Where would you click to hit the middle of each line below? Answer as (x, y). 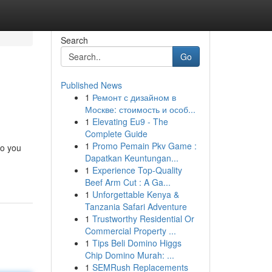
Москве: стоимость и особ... (140, 109)
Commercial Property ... (130, 231)
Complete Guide (116, 134)
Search (74, 40)
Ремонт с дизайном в (134, 97)
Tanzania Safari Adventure (136, 206)
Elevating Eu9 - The (130, 121)
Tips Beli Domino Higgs (137, 243)
